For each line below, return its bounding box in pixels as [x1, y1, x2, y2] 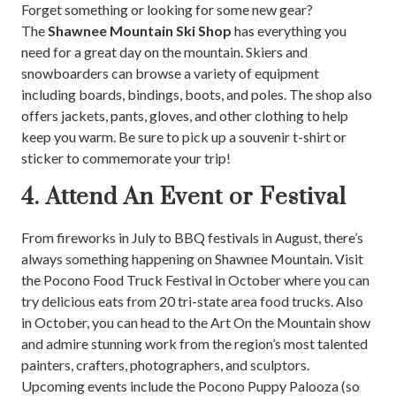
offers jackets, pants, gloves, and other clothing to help [21, 106, 348, 124]
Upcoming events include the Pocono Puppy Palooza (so [21, 377, 360, 394]
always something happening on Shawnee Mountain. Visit [21, 249, 363, 267]
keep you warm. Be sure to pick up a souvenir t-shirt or [21, 127, 346, 145]
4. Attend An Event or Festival [21, 182, 346, 212]
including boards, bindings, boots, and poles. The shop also [21, 85, 372, 103]
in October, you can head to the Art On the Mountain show [21, 313, 370, 331]
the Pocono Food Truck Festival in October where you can [21, 270, 369, 288]
